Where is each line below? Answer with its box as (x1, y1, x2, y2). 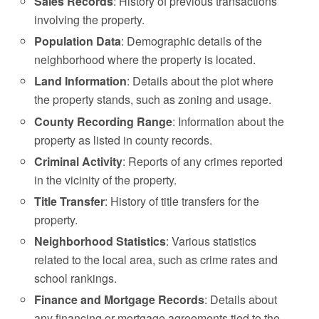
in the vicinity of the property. (34, 171, 177, 188)
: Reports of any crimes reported (122, 152, 283, 169)
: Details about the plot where (127, 73, 274, 90)
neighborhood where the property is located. (34, 51, 256, 68)
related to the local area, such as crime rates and (34, 251, 278, 268)
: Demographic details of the (121, 33, 263, 50)
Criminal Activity (34, 152, 123, 169)
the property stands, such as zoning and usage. (34, 91, 272, 108)
